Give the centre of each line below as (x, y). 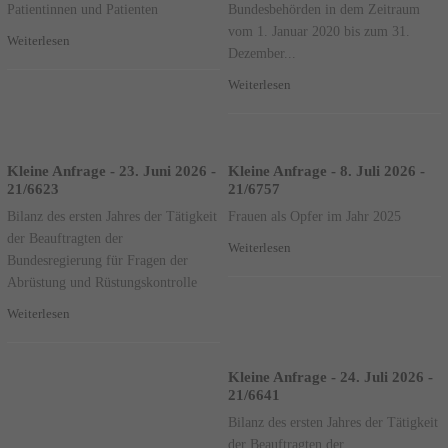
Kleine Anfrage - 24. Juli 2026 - (331, 376)
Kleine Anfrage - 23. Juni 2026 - (111, 170)
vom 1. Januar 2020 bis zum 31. (319, 30)
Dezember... (262, 52)
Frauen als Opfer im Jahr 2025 (315, 215)
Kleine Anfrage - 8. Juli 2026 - (327, 170)
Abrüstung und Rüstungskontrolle (101, 281)
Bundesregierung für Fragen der (97, 259)
